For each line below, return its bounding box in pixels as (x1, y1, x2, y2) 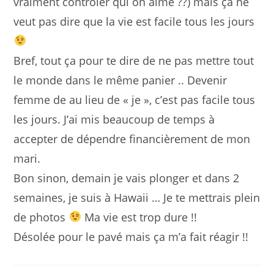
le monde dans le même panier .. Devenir (13, 72, 228, 87)
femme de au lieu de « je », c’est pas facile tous (13, 92, 256, 107)
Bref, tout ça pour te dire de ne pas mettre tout (13, 53, 254, 68)
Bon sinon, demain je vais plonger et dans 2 (13, 170, 240, 185)
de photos (13, 209, 69, 224)
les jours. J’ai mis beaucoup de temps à (13, 111, 215, 127)
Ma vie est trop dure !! (81, 209, 197, 224)
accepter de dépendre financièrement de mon (13, 131, 251, 146)
